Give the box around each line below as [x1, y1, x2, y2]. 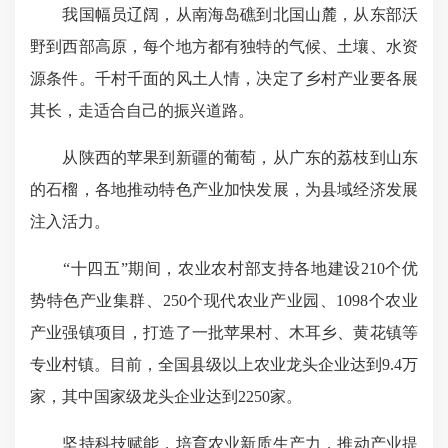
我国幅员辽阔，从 [30, 6, 192, 23]
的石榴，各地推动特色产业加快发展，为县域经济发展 [30, 181, 418, 198]
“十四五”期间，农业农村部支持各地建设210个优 [30, 260, 418, 277]
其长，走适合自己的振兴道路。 [30, 102, 254, 119]
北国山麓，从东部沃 [272, 6, 419, 23]
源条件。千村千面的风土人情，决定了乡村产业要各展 [30, 70, 418, 87]
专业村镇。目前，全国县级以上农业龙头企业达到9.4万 [30, 356, 418, 373]
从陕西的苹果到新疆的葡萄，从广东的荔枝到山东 [30, 149, 418, 166]
